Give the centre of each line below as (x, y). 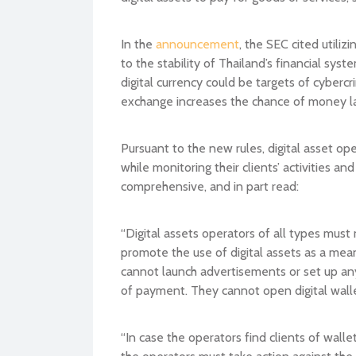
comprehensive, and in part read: (210, 186)
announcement (197, 43)
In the (138, 43)
